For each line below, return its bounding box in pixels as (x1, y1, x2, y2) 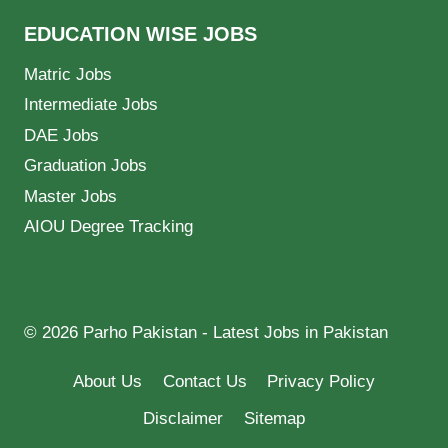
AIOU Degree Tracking (24, 216, 193, 236)
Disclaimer (143, 408, 224, 428)
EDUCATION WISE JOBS (24, 23, 257, 46)
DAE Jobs (24, 125, 99, 145)
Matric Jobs (24, 65, 112, 84)
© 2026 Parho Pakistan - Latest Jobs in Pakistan (24, 322, 388, 342)
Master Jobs (24, 186, 117, 206)
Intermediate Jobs (24, 95, 158, 115)
